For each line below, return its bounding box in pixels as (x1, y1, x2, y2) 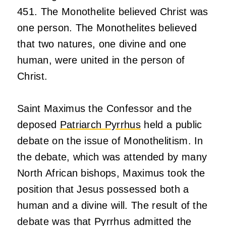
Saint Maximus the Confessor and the (17, 103, 192, 115)
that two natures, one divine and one (17, 38, 187, 50)
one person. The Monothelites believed (17, 22, 197, 34)
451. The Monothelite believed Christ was (17, 6, 208, 18)
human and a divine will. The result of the (17, 200, 208, 211)
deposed (17, 119, 60, 131)
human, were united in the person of (17, 54, 185, 66)
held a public (141, 119, 202, 131)
